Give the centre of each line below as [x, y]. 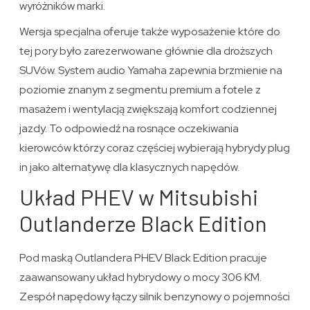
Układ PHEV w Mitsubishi [139, 197]
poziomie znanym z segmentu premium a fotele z [140, 90]
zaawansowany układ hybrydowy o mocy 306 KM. [141, 277]
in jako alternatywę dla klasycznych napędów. [130, 167]
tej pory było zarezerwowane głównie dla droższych [146, 51]
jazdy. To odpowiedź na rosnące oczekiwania [129, 129]
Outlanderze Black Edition [144, 223]
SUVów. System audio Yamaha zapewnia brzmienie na [151, 71]
